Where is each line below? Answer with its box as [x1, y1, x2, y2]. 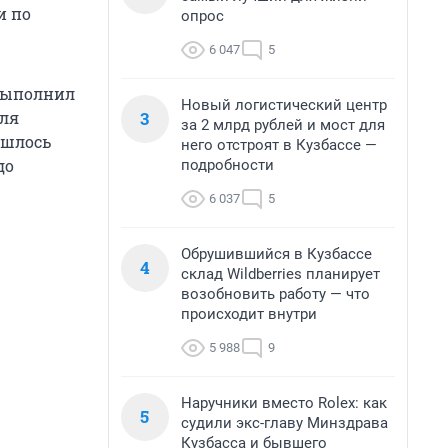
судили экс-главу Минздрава [181, 414, 388, 432]
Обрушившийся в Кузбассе [181, 245, 372, 263]
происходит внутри [181, 305, 317, 323]
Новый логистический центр [181, 96, 387, 114]
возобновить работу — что [181, 285, 370, 303]
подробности [181, 156, 274, 174]
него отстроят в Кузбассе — [181, 136, 377, 154]
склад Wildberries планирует [181, 265, 380, 283]
